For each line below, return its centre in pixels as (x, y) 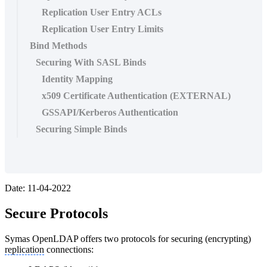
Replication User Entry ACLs (102, 12)
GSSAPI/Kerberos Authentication (110, 112)
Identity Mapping (77, 79)
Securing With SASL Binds (91, 62)
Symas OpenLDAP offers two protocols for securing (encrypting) (128, 238)
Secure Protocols (56, 213)
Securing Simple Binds (81, 129)
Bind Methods (58, 45)
